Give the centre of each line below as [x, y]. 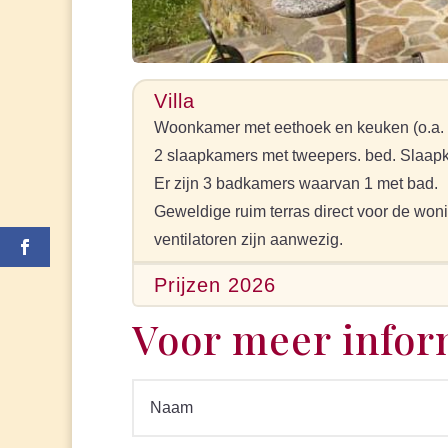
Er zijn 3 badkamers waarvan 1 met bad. [296, 184]
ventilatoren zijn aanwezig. [248, 240]
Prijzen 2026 [215, 285]
